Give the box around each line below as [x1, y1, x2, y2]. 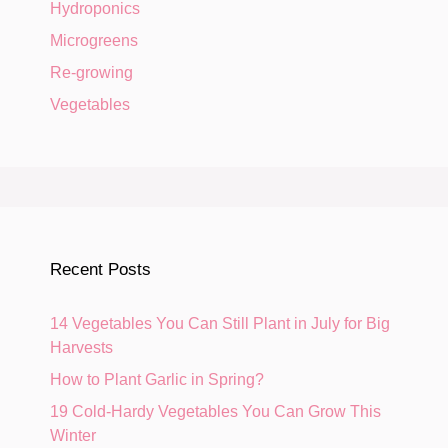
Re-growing [50, 63, 133, 81]
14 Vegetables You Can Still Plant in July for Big [50, 314, 390, 332]
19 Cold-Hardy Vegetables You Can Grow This [50, 402, 381, 420]
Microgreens [50, 31, 138, 49]
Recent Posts [50, 259, 151, 279]
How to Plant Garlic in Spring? [50, 370, 264, 388]
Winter [50, 426, 96, 444]
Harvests [50, 338, 113, 356]
